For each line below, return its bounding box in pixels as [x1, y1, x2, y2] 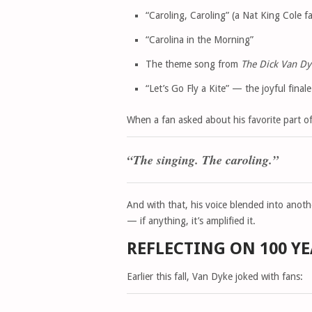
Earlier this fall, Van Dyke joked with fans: [127, 271, 303, 283]
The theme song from [145, 58, 241, 70]
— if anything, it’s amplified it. [127, 215, 256, 227]
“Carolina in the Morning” [145, 34, 253, 46]
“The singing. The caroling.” [127, 151, 279, 169]
